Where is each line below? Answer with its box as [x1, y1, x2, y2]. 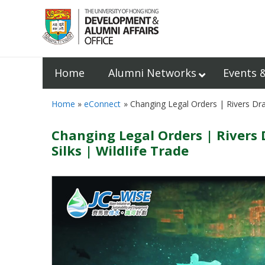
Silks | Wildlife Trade [51, 141, 189, 159]
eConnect [84, 98, 121, 109]
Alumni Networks [108, 66, 196, 80]
